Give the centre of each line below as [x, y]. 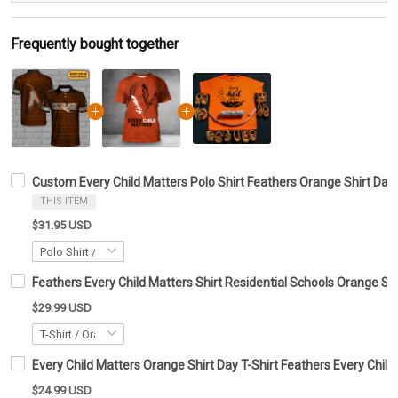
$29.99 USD [62, 308]
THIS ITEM [64, 201]
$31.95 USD [62, 225]
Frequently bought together [95, 44]
